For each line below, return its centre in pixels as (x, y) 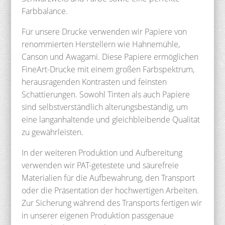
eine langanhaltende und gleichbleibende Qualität (110, 119)
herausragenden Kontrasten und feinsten (94, 82)
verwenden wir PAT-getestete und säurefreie (100, 165)
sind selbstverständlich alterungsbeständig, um (104, 107)
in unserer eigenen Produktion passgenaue (97, 215)
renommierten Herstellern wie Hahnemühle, (100, 44)
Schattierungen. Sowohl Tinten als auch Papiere (105, 94)
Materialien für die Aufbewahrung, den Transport (108, 178)
